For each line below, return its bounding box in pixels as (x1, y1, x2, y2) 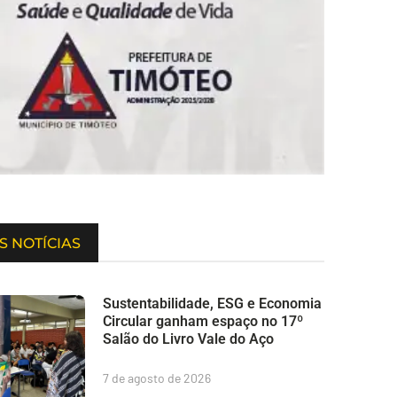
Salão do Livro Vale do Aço (103, 331, 274, 348)
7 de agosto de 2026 (103, 370, 211, 386)
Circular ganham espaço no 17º (103, 313, 303, 331)
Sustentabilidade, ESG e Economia (103, 295, 322, 313)
